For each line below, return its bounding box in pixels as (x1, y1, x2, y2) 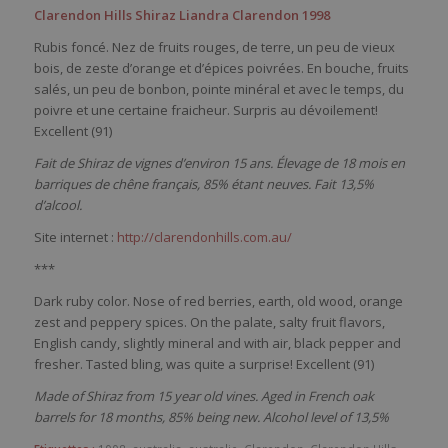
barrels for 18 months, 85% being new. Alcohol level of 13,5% (33, 407, 389, 426)
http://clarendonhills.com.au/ (116, 227, 292, 246)
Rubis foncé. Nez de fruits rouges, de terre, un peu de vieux (33, 37, 395, 56)
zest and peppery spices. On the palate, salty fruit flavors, (33, 312, 385, 331)
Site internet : (33, 227, 117, 246)
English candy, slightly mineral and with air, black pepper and (33, 333, 401, 352)
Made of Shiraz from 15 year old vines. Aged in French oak (33, 386, 374, 405)
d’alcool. (33, 195, 82, 214)
